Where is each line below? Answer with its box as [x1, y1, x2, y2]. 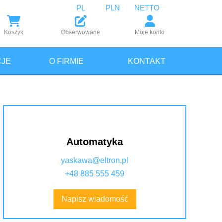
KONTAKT [128, 56, 166, 66]
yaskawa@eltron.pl [61, 156, 128, 166]
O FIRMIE [49, 56, 84, 66]
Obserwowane [61, 28, 101, 36]
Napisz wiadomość [61, 194, 128, 204]
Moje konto [135, 28, 165, 36]
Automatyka [66, 136, 123, 148]
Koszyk [4, 28, 24, 36]
